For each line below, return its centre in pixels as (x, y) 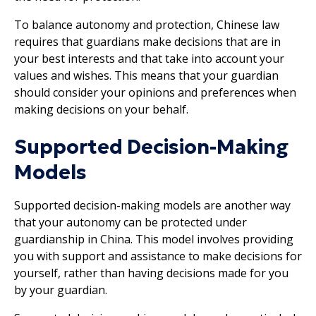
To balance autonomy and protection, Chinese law (147, 24)
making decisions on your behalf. (101, 109)
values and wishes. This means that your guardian (146, 75)
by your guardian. (61, 290)
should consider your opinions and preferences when (155, 92)
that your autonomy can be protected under (130, 222)
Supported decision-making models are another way (152, 205)
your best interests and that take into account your (149, 58)
